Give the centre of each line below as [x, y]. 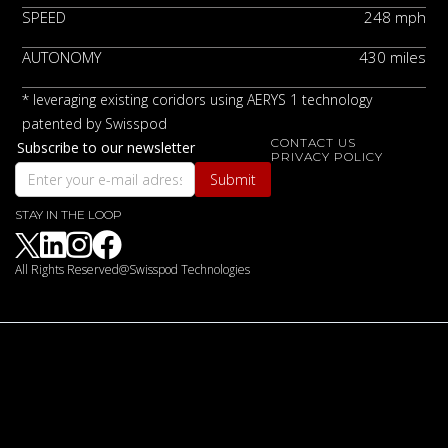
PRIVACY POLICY [327, 156]
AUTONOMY [62, 56]
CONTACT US [313, 142]
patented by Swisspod [95, 123]
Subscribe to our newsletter [106, 147]
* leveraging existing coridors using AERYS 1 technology [197, 99]
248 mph [394, 16]
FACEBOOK [107, 245]
